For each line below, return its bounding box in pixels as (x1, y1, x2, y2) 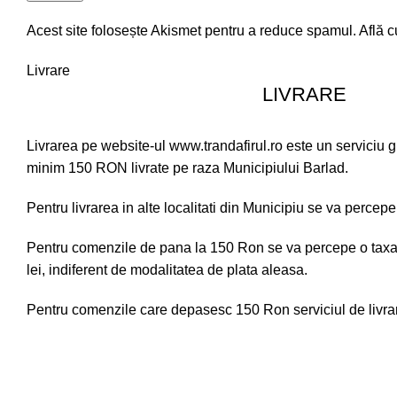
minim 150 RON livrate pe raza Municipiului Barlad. (27, 160, 348, 175)
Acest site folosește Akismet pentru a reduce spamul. (27, 23, 359, 38)
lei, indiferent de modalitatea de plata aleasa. (27, 262, 307, 277)
